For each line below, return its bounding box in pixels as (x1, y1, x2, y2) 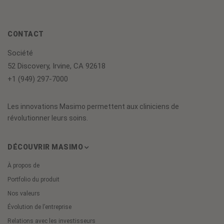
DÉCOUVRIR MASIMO (7, 143, 83, 151)
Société (7, 48, 33, 57)
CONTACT (7, 30, 44, 38)
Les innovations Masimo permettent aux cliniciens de (7, 102, 179, 111)
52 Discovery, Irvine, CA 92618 (7, 61, 105, 70)
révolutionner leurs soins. (7, 114, 88, 122)
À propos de (7, 162, 39, 169)
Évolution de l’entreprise (7, 203, 71, 211)
